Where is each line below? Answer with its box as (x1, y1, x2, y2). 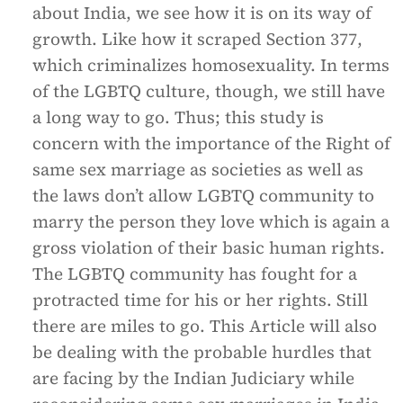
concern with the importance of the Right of (32, 131, 390, 155)
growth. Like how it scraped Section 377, (32, 27, 363, 50)
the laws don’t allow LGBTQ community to (32, 184, 374, 207)
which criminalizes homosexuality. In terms (32, 53, 390, 76)
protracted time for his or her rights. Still (32, 288, 368, 311)
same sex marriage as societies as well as (32, 157, 363, 181)
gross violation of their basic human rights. (32, 236, 385, 259)
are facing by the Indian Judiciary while (32, 366, 354, 390)
